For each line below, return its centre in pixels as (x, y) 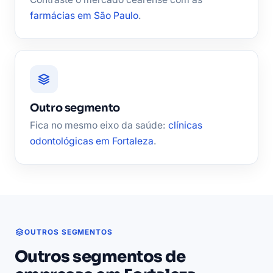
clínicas (185, 126)
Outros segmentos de (100, 257)
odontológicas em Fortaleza (92, 141)
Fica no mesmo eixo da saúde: (99, 126)
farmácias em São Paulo (84, 16)
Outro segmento (75, 108)
